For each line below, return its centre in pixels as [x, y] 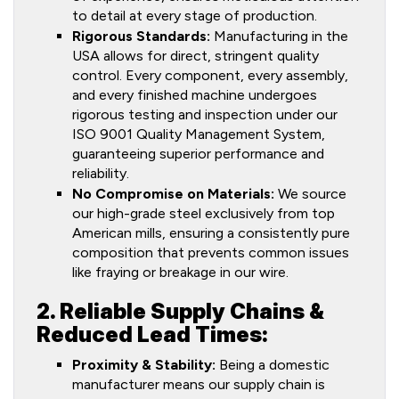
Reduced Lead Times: [152, 334]
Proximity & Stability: [144, 365]
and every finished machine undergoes [195, 95]
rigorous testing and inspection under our [205, 114]
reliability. [101, 173]
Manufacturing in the [279, 36]
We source [310, 194]
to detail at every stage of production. [195, 16]
